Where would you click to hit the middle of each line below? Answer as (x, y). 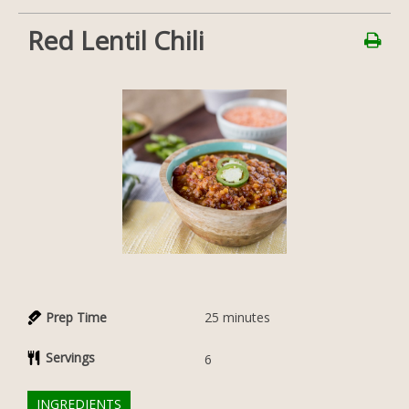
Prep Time (76, 317)
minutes (246, 317)
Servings (70, 357)
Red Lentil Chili (116, 40)
